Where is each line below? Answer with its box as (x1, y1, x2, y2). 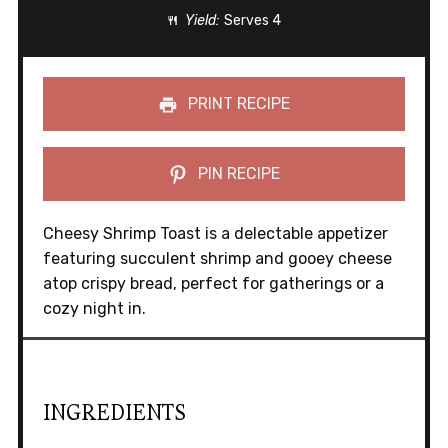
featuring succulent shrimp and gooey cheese (42, 249, 392, 269)
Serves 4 (224, 12, 282, 30)
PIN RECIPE (194, 164, 280, 184)
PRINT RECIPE (184, 94, 290, 114)
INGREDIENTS (42, 398, 186, 427)
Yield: (180, 12, 220, 30)
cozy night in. (42, 299, 146, 319)
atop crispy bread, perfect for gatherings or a (42, 274, 384, 294)
